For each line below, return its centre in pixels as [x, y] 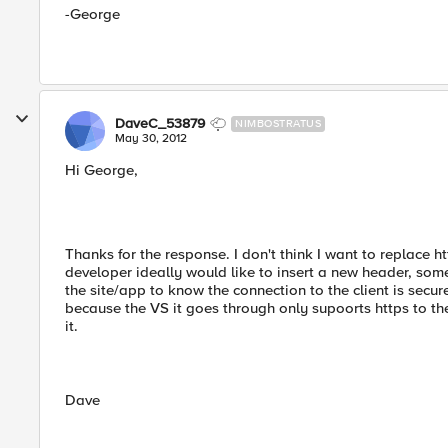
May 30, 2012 [151, 138]
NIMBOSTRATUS [278, 123]
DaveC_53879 [160, 123]
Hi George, [101, 170]
